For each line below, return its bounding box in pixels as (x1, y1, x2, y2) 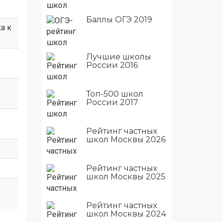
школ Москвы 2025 (86, 171, 166, 181)
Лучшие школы (86, 52, 151, 61)
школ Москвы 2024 (86, 209, 166, 219)
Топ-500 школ (86, 89, 143, 99)
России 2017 (86, 97, 138, 107)
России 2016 (86, 60, 138, 70)
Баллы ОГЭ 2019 (86, 14, 152, 24)
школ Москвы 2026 (86, 134, 166, 144)
